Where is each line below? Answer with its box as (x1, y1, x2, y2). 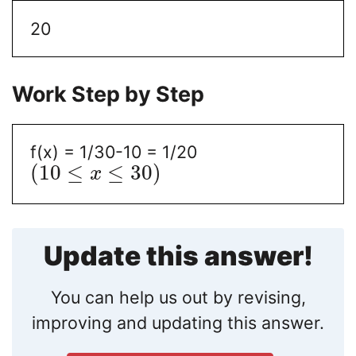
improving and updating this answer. (32, 312, 324, 334)
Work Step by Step (12, 81, 204, 107)
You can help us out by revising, (50, 287, 306, 308)
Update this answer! (43, 239, 313, 272)
